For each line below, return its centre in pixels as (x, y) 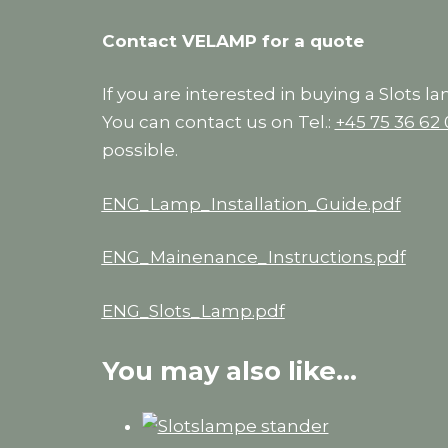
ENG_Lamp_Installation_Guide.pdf (251, 203)
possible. (139, 150)
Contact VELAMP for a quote (232, 40)
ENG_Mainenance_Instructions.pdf (253, 257)
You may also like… (229, 371)
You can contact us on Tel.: (218, 122)
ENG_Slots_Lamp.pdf (193, 310)
